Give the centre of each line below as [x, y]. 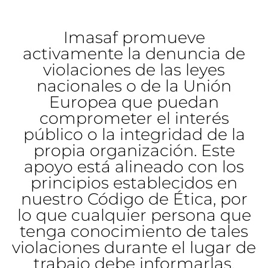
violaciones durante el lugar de [134, 248]
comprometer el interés [134, 118]
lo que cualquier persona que [134, 215]
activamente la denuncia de [134, 54]
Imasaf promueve [134, 38]
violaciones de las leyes [134, 70]
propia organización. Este [134, 151]
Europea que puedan [134, 102]
